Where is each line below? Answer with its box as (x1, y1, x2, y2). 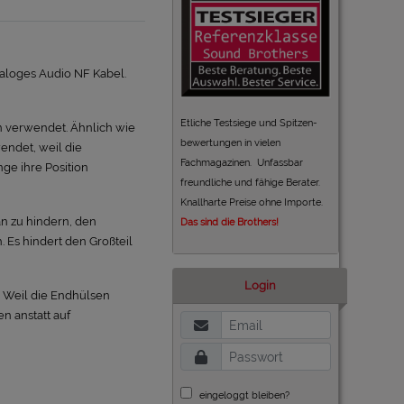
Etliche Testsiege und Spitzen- (180, 116, 317, 130)
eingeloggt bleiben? (197, 389, 289, 402)
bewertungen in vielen (180, 136, 280, 150)
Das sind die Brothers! (180, 216, 279, 229)
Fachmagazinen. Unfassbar (180, 156, 303, 170)
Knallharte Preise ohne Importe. (180, 196, 323, 209)
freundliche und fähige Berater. (180, 176, 323, 189)
